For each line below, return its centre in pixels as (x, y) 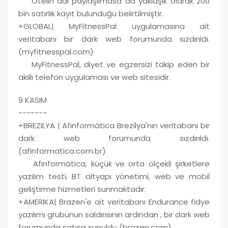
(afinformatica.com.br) (62, 151)
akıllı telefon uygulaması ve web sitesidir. (94, 77)
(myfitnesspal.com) (56, 51)
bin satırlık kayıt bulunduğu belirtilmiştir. (91, 13)
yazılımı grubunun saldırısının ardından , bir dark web (114, 214)
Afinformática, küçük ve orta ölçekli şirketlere (114, 163)
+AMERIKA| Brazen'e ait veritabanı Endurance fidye (114, 202)
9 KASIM (33, 100)
